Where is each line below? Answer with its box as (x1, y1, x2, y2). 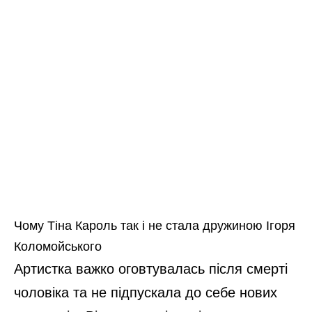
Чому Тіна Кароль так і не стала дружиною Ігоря (14, 218, 295, 233)
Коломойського (14, 239, 102, 253)
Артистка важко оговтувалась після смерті (14, 260, 288, 276)
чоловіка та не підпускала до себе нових (14, 284, 277, 300)
